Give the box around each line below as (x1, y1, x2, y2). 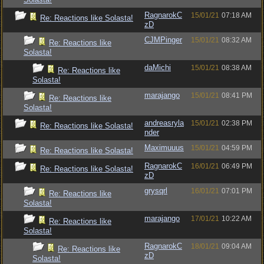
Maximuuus (144, 143, 184, 152)
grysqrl (144, 186, 167, 195)
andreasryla (144, 118, 184, 127)
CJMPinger (144, 35, 182, 44)
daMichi (144, 63, 171, 72)
